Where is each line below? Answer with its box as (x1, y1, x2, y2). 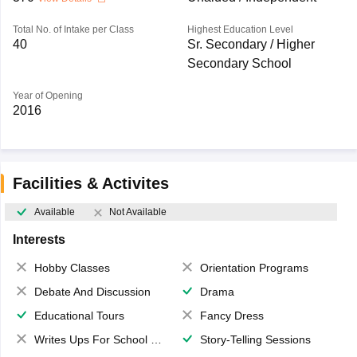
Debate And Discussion (33, 285, 151, 299)
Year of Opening (12, 90, 83, 101)
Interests (12, 233, 65, 247)
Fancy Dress (200, 309, 264, 323)
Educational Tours (33, 309, 124, 323)
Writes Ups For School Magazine (33, 333, 151, 347)
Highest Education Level (186, 24, 293, 35)
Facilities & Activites (12, 175, 169, 192)
